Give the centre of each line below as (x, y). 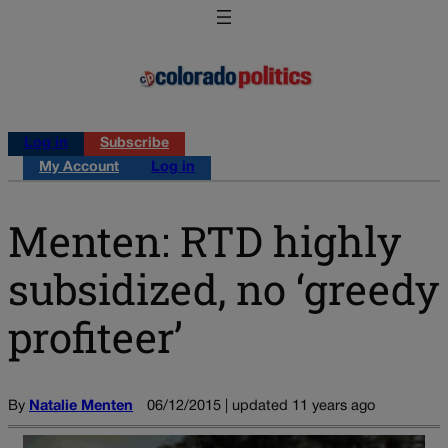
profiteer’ (95, 336)
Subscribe (134, 144)
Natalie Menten (81, 406)
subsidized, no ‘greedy (223, 288)
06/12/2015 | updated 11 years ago (261, 406)
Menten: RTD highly (204, 240)
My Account (79, 168)
